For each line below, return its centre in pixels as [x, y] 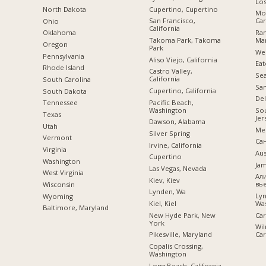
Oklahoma [59, 33]
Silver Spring [169, 133]
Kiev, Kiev [164, 180]
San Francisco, [172, 21]
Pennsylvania [63, 56]
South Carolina [66, 79]
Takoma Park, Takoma [185, 40]
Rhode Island [63, 68]
